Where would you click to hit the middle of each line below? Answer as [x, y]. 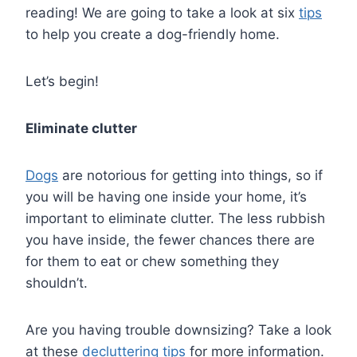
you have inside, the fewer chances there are [170, 240]
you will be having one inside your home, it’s [166, 197]
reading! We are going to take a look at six [162, 13]
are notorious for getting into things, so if [190, 176]
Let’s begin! [62, 82]
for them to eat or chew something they [152, 262]
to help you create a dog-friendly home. [153, 35]
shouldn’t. [57, 283]
